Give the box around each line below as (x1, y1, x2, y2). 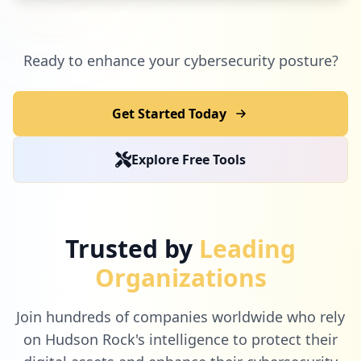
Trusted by (65, 231, 193, 265)
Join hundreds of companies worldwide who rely (16, 306, 345, 326)
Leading (199, 231, 296, 265)
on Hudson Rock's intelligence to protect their (23, 329, 338, 349)
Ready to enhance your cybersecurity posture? (23, 50, 338, 70)
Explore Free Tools (131, 150, 246, 168)
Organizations (94, 260, 267, 294)
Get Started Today (112, 104, 226, 122)
